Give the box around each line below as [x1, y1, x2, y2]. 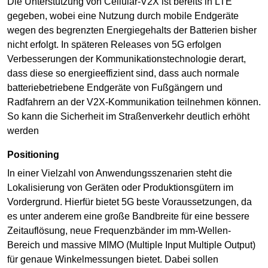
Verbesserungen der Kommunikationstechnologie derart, [7, 54, 246, 65]
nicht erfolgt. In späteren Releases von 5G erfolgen [7, 39, 221, 50]
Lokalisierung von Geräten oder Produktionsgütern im [7, 182, 233, 193]
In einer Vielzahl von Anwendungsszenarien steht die [7, 167, 232, 178]
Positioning [14, 150, 59, 160]
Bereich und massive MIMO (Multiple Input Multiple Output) [7, 239, 255, 250]
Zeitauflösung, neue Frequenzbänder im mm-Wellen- [7, 225, 231, 236]
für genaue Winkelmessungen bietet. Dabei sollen [7, 254, 218, 264]
